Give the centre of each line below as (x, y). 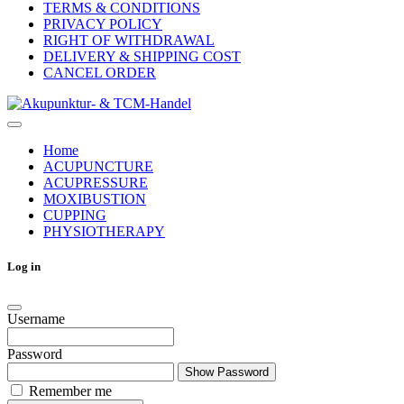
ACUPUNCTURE (98, 167)
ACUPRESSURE (96, 183)
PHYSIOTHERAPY (104, 232)
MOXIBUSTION (95, 199)
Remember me (70, 390)
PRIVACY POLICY (103, 24)
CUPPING (75, 216)
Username (36, 318)
